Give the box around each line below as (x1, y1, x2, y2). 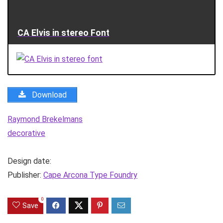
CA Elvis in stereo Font (17, 27, 110, 38)
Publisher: (7, 170, 43, 180)
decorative (7, 128, 45, 138)
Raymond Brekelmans (7, 114, 83, 124)
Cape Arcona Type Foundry (43, 170, 137, 180)
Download (30, 90, 67, 100)
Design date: (7, 156, 51, 166)
